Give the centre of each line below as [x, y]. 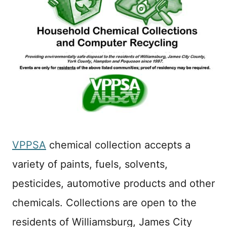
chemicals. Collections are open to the [104, 202]
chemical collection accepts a [118, 145]
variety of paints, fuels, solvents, [90, 164]
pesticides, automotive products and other [113, 183]
